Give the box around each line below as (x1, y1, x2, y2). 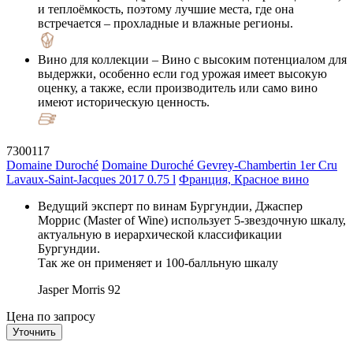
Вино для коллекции (38, 52, 149, 66)
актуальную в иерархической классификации (38, 227, 282, 241)
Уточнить (13, 325, 56, 338)
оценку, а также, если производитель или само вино (38, 80, 318, 95)
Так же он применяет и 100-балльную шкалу (38, 255, 278, 269)
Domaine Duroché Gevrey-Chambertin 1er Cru (102, 158, 337, 172)
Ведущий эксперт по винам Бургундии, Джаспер (38, 199, 303, 213)
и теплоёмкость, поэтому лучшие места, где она (38, 2, 294, 16)
